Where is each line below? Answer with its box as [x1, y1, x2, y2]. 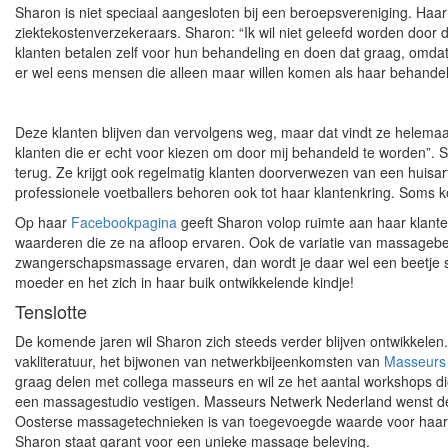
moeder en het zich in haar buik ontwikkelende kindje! [15, 272, 354, 292]
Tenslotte [15, 298, 87, 324]
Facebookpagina [71, 212, 177, 232]
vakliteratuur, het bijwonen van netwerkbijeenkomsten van [15, 351, 384, 371]
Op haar [15, 212, 71, 232]
